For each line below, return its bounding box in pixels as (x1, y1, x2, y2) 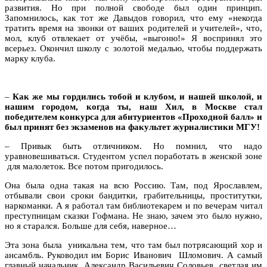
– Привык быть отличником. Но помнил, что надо (5, 141, 262, 151)
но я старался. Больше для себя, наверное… (5, 221, 176, 231)
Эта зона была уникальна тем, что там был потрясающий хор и (5, 240, 262, 250)
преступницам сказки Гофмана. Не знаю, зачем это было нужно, (5, 210, 262, 221)
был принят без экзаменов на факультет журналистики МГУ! (5, 122, 260, 132)
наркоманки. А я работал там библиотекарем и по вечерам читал (5, 200, 262, 210)
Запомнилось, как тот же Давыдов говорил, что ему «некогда (5, 13, 262, 23)
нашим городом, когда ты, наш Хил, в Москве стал (5, 101, 262, 111)
